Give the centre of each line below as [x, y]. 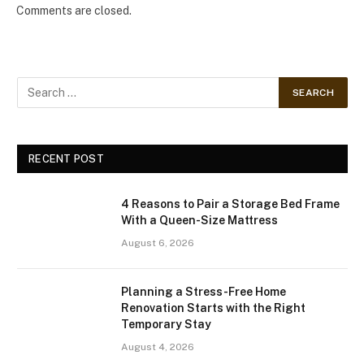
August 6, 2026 [158, 243]
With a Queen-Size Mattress [199, 221]
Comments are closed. [74, 11]
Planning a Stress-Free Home [204, 292]
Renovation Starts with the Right [213, 308]
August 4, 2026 [158, 347]
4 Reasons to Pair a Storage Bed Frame [230, 204]
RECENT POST [66, 159]
